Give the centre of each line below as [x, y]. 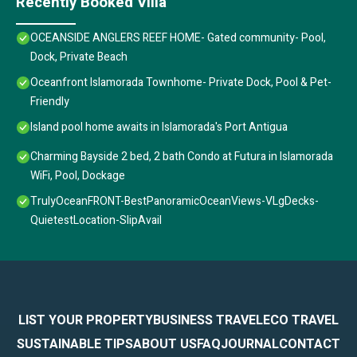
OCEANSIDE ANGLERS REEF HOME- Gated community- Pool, [178, 37]
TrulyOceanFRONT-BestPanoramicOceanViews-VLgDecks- [175, 201]
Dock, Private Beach [79, 57]
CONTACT [310, 344]
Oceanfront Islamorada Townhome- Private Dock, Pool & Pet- [181, 82]
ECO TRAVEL [301, 320]
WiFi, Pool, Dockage [78, 175]
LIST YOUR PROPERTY [86, 320]
